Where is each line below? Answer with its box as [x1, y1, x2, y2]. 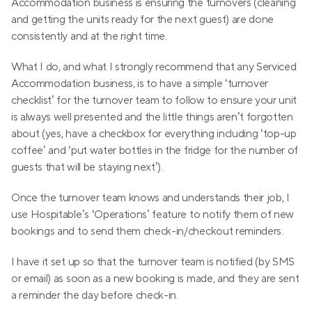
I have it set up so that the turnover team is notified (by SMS [11, 255, 295, 270]
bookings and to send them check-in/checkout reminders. [11, 224, 283, 239]
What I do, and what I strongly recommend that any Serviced [11, 60, 297, 75]
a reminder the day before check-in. [11, 288, 178, 303]
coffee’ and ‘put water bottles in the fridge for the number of [11, 143, 299, 158]
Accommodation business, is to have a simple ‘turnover [11, 77, 269, 91]
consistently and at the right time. [11, 29, 167, 44]
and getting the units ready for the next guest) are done [11, 13, 274, 27]
